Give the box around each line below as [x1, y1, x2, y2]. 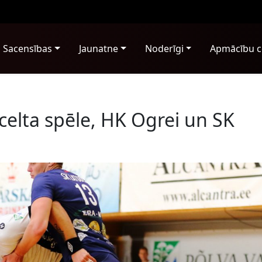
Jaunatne [79, 42, 119, 55]
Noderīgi [144, 42, 184, 55]
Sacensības [3, 42, 53, 55]
